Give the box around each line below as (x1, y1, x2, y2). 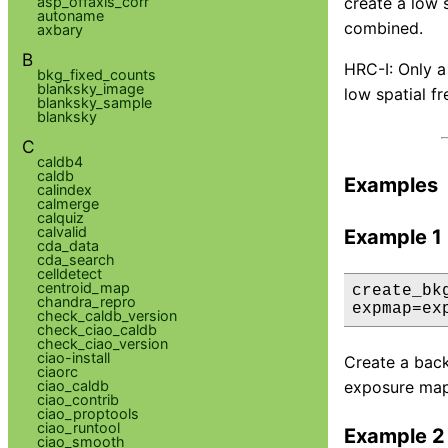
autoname (36, 6, 104, 24)
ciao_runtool (36, 418, 120, 436)
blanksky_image (36, 79, 144, 97)
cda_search (36, 250, 115, 268)
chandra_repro (36, 292, 136, 310)
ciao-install (36, 348, 110, 366)
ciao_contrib (36, 390, 119, 408)
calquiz (36, 208, 84, 226)
